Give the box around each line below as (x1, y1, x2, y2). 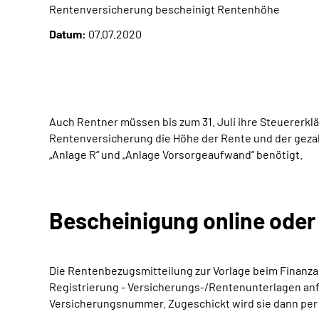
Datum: (49, 27, 86, 41)
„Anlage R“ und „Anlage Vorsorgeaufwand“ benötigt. (49, 147, 303, 161)
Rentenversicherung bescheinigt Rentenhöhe (49, 2, 280, 16)
